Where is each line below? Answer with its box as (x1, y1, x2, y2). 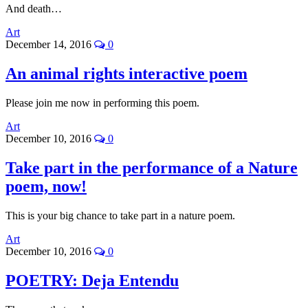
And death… (5, 3, 62, 15)
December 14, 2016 (5, 38, 94, 51)
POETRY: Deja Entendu (5, 271, 179, 289)
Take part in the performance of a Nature (5, 158, 298, 177)
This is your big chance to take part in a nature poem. (5, 209, 235, 221)
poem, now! (5, 177, 87, 195)
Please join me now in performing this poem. (5, 97, 199, 109)
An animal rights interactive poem (5, 65, 247, 83)
